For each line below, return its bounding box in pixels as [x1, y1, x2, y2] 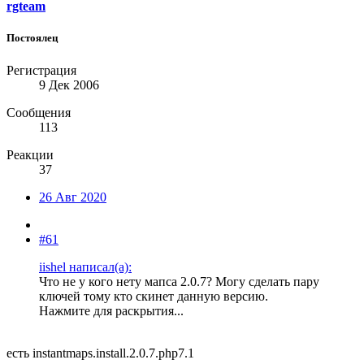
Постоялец [6, 32, 58, 45]
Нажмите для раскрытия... [39, 303, 184, 318]
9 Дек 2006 [39, 77, 99, 92]
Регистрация [6, 63, 76, 77]
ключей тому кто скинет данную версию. [39, 288, 268, 303]
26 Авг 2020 [39, 189, 106, 204]
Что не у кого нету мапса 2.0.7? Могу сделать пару [39, 274, 319, 288]
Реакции [6, 147, 54, 162]
